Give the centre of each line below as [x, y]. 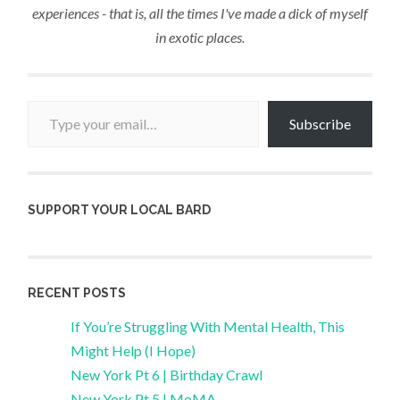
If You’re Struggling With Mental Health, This [208, 326]
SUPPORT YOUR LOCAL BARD [120, 209]
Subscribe [320, 124]
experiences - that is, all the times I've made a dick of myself [200, 12]
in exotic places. [200, 37]
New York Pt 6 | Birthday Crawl [167, 374]
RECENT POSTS [77, 292]
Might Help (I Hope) [133, 350]
